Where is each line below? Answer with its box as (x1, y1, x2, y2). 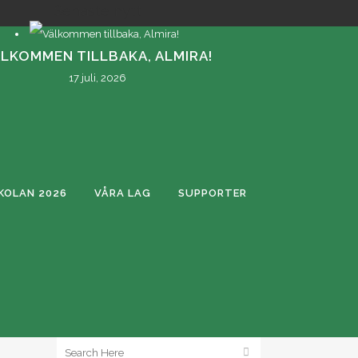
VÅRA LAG (94, 187, 151, 200)
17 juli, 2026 (68, 72, 126, 84)
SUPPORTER (178, 187, 247, 200)
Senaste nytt (53, 2, 141, 19)
